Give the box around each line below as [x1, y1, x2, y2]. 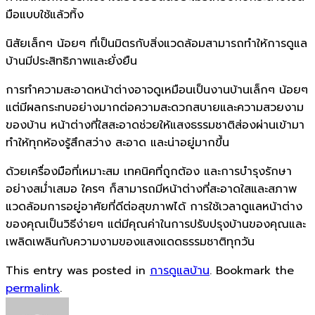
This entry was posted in [6, 262, 150, 279]
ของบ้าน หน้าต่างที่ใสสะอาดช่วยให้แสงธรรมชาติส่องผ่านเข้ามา [6, 116, 304, 134]
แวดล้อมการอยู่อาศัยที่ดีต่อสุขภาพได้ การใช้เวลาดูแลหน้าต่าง [6, 198, 302, 215]
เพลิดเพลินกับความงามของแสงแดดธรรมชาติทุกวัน [6, 233, 255, 250]
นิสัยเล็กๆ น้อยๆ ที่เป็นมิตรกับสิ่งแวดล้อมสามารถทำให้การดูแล [6, 34, 307, 52]
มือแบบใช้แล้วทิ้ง [6, 6, 84, 23]
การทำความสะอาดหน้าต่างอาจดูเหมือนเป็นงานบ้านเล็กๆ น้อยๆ [6, 81, 308, 98]
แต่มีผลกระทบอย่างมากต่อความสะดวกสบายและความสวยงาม [6, 98, 304, 116]
